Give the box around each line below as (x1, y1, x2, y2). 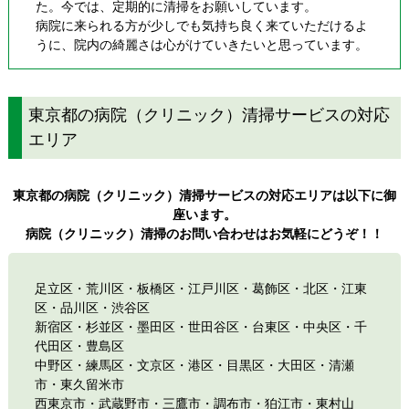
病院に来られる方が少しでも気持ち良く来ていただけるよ (35, 18, 368, 34)
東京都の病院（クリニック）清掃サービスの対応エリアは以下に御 (12, 187, 396, 203)
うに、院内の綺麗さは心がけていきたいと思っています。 (35, 37, 368, 53)
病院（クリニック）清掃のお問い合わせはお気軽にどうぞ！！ (25, 225, 383, 241)
